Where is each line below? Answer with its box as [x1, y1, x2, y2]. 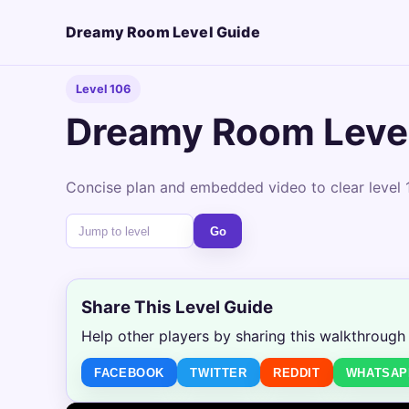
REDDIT [272, 365, 320, 380]
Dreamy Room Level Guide [66, 23, 260, 42]
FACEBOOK [94, 365, 164, 380]
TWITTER [190, 365, 247, 380]
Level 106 [76, 81, 131, 96]
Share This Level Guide [81, 296, 273, 318]
